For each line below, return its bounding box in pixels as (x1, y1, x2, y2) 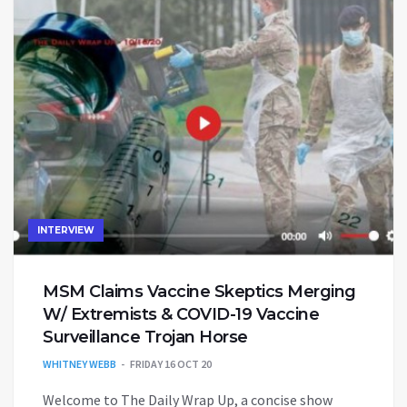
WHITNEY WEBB (43, 357, 116, 372)
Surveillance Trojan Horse (43, 327, 248, 348)
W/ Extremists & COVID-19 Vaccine (43, 304, 319, 325)
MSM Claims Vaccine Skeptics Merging (43, 282, 356, 303)
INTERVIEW (37, 224, 94, 237)
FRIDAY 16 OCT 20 (130, 357, 212, 372)
